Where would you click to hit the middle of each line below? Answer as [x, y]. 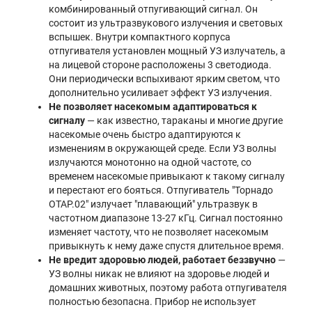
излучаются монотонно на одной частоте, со [150, 162]
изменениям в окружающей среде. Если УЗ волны [163, 148]
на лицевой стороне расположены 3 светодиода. [160, 64]
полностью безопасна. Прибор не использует [153, 301]
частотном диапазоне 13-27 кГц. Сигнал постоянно [166, 218]
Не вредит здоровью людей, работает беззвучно [162, 259]
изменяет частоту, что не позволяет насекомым [158, 232]
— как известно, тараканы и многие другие [184, 120]
